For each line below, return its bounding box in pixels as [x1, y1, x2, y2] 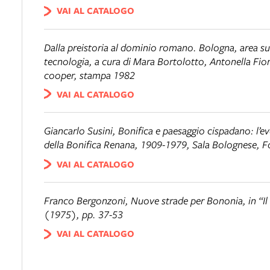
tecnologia [44, 54, 89, 68]
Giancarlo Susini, [44, 124, 118, 138]
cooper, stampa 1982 [44, 67, 135, 82]
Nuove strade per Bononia [131, 193, 243, 207]
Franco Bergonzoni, [44, 193, 131, 207]
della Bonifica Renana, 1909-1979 [44, 137, 187, 152]
